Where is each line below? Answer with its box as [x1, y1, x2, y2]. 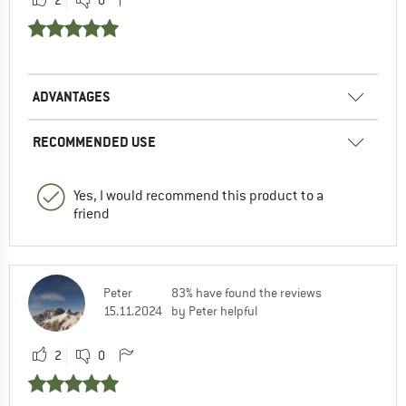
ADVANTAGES [33, 86, 111, 106]
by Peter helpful [171, 302, 257, 319]
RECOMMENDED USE [33, 131, 156, 151]
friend [73, 204, 110, 223]
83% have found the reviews [171, 284, 322, 301]
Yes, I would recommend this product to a [73, 186, 324, 205]
